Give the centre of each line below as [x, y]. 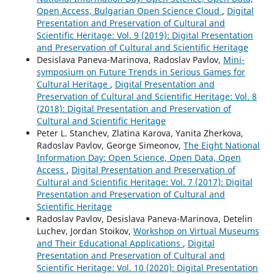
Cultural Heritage [73, 84]
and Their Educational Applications [109, 243]
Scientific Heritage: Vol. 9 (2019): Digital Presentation [145, 35]
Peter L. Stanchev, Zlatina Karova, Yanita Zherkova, [140, 133]
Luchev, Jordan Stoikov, [85, 231]
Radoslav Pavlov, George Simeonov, [110, 145]
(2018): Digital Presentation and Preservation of [134, 108]
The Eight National [221, 145]
